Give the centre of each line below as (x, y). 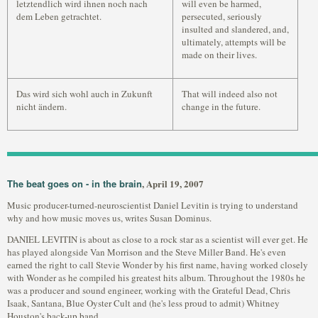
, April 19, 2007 (173, 183)
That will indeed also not (230, 94)
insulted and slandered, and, (235, 29)
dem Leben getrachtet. (59, 16)
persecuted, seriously (222, 16)
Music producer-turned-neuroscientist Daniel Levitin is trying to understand (153, 205)
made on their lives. (219, 55)
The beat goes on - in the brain (75, 183)
